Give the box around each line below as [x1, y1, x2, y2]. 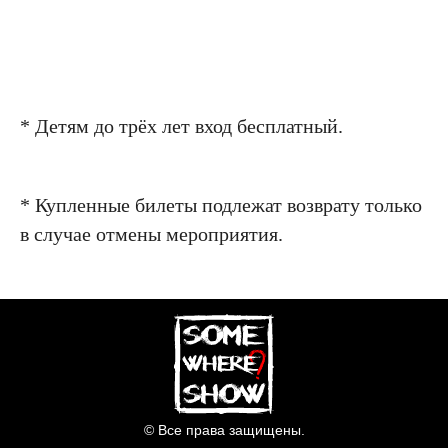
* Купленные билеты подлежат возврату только [20, 194, 422, 216]
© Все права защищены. [144, 422, 305, 438]
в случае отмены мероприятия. [20, 223, 283, 245]
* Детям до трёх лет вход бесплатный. [20, 115, 343, 137]
